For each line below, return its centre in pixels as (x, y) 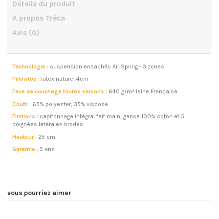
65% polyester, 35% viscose (69, 104)
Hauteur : (25, 137)
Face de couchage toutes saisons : (60, 91)
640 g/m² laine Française (143, 91)
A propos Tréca (39, 18)
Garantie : (26, 149)
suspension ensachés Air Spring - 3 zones (107, 66)
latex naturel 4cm (64, 79)
